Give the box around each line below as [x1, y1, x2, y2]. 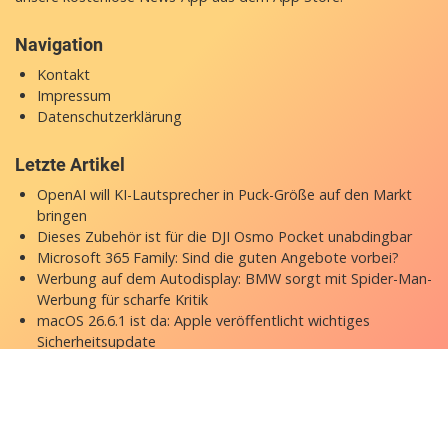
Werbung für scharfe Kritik [36, 290, 208, 310]
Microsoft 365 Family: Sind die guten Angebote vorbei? [36, 248, 399, 268]
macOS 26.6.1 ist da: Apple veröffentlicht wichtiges [36, 311, 370, 331]
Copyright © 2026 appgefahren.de [15, 421, 219, 440]
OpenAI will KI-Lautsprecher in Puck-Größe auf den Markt [36, 185, 412, 205]
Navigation [15, 34, 103, 56]
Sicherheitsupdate [36, 332, 156, 352]
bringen [36, 206, 87, 226]
